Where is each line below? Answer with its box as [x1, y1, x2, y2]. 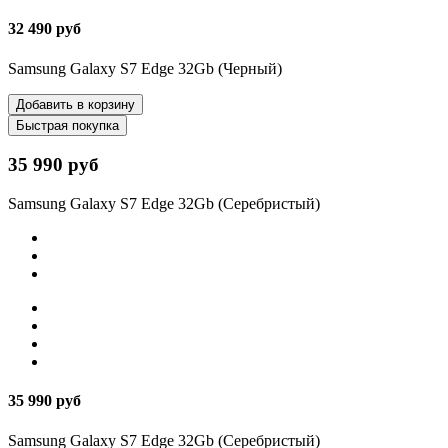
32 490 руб [8, 20, 81, 38]
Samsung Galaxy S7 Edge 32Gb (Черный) [8, 59, 282, 77]
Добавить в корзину [16, 96, 135, 112]
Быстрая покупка [16, 117, 119, 133]
